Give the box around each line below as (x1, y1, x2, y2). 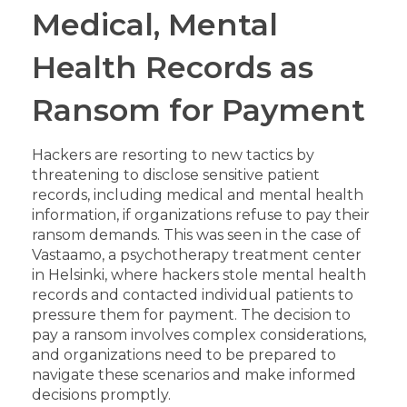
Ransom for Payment (32, 90, 365, 128)
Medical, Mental (32, 5, 278, 43)
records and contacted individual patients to (32, 286, 353, 304)
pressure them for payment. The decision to (32, 306, 351, 324)
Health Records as (32, 47, 313, 85)
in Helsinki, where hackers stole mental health (32, 266, 366, 284)
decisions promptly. (32, 386, 171, 404)
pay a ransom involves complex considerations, (32, 326, 366, 344)
